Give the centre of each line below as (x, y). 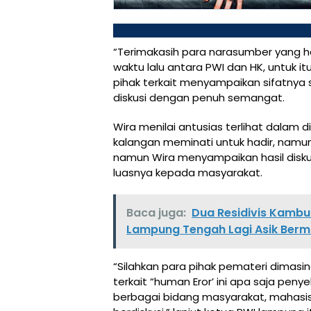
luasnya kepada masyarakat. (188, 172)
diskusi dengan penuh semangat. (199, 97)
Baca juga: (156, 212)
